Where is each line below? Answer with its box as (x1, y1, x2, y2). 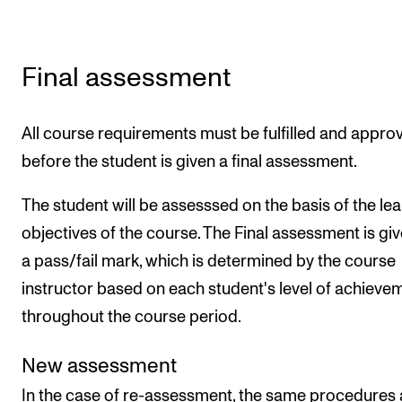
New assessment (22, 355, 177, 377)
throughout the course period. (22, 309, 241, 326)
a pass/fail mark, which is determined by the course (22, 253, 396, 270)
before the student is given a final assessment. (22, 153, 357, 170)
